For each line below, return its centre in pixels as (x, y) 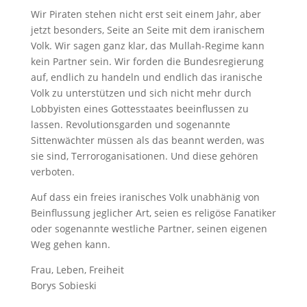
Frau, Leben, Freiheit (77, 269)
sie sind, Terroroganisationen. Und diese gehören (144, 156)
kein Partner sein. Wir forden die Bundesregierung (147, 61)
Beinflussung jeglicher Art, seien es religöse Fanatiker (153, 212)
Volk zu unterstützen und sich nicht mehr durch (141, 93)
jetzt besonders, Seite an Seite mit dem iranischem (147, 29)
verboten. (52, 171)
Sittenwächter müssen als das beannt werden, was (147, 140)
